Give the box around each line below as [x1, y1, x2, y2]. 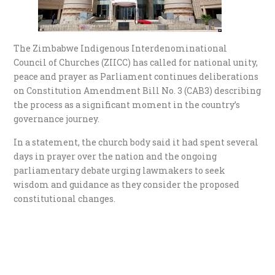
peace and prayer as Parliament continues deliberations [14, 70, 259, 82]
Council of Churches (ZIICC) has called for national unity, [14, 56, 258, 68]
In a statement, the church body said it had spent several [14, 136, 259, 148]
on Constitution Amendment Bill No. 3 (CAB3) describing [14, 84, 261, 96]
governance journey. [14, 112, 100, 125]
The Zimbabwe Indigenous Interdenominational [14, 42, 228, 54]
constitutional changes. [14, 192, 116, 204]
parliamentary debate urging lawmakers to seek [14, 164, 226, 176]
